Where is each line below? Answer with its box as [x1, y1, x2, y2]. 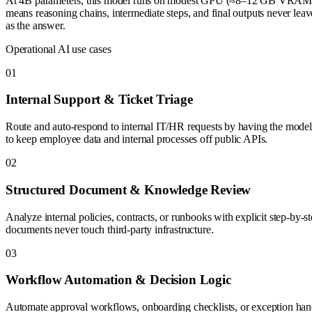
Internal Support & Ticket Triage [6, 92, 193, 107]
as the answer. [6, 19, 65, 31]
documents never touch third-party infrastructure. [6, 223, 214, 235]
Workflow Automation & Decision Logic [6, 272, 231, 288]
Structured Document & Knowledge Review [6, 182, 251, 197]
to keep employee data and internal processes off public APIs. [6, 133, 268, 146]
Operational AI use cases [6, 42, 111, 55]
